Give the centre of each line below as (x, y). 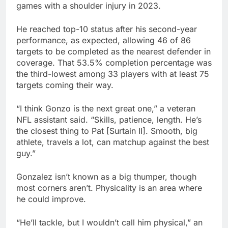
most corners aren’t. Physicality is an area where (109, 188)
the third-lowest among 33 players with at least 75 (113, 74)
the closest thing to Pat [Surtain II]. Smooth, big (107, 131)
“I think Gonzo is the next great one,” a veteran (106, 109)
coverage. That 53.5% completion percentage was (114, 63)
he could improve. (51, 199)
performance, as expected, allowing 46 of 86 (104, 40)
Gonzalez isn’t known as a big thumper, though (106, 177)
